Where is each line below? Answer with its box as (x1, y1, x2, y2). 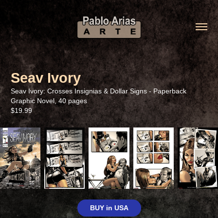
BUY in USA (90, 204, 128, 212)
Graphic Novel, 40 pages (11, 96, 88, 105)
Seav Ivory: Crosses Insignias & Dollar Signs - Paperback (11, 87, 187, 95)
